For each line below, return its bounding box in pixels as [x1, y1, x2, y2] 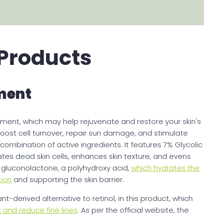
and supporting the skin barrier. [12, 174, 124, 185]
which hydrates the [131, 163, 200, 173]
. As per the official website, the [77, 205, 189, 216]
